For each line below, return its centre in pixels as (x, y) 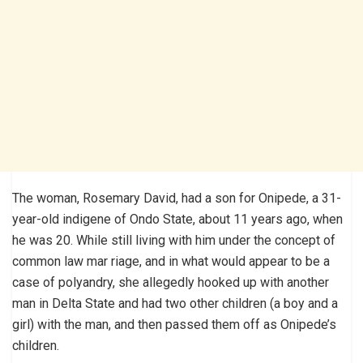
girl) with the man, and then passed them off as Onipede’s (174, 324)
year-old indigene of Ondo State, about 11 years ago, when (177, 219)
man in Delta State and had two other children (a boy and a (175, 303)
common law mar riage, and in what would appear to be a (171, 261)
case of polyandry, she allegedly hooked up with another (171, 282)
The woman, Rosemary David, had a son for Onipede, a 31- (177, 198)
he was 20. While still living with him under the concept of (174, 240)
